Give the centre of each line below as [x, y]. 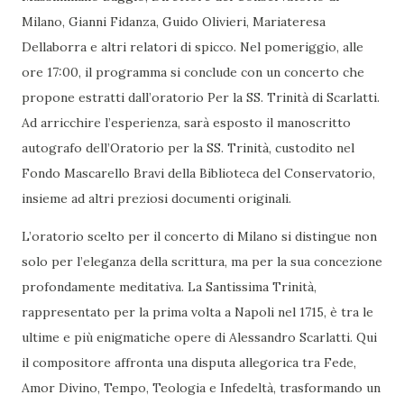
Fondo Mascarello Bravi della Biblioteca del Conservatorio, [198, 173]
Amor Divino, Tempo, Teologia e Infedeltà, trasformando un [201, 387]
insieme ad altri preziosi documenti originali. [156, 198]
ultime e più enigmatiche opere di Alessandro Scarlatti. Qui [199, 337]
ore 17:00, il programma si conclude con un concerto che [193, 72]
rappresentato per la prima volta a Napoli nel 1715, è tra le [197, 312]
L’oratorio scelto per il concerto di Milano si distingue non [199, 236]
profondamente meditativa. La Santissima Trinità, [169, 286]
